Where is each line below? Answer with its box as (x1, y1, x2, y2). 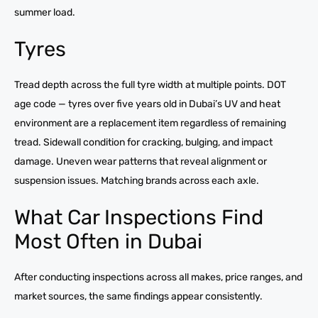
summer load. (14, 6, 75, 18)
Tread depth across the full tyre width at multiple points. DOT (14, 78, 286, 91)
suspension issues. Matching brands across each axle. (14, 174, 259, 187)
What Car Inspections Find (14, 204, 263, 229)
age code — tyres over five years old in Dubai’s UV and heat (14, 97, 280, 110)
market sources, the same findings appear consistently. (14, 290, 263, 302)
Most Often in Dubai (14, 229, 202, 253)
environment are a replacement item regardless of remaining (14, 116, 286, 129)
